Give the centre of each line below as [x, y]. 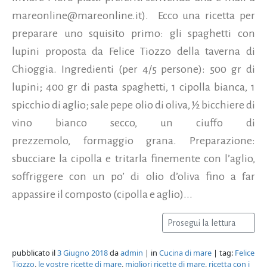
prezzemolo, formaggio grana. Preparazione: [133, 141]
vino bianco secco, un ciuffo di [133, 123]
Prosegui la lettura [203, 223]
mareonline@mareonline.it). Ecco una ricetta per [133, 16]
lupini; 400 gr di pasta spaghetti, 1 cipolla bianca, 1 [133, 87]
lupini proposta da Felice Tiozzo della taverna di [133, 52]
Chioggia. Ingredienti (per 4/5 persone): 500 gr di [133, 69]
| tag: [223, 253]
